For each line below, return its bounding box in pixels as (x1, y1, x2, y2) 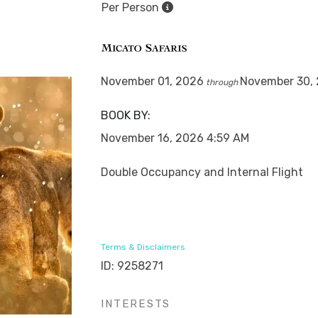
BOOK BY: (101, 109, 151, 122)
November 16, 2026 (101, 131, 204, 145)
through (204, 77, 241, 87)
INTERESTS (101, 297, 171, 310)
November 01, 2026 (101, 75, 204, 88)
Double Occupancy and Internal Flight (101, 165, 304, 179)
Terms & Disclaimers (101, 242, 186, 252)
